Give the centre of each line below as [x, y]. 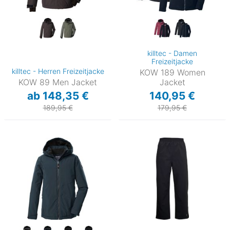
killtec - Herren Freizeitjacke [58, 71]
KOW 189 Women [172, 73]
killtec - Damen [172, 53]
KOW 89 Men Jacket [58, 82]
